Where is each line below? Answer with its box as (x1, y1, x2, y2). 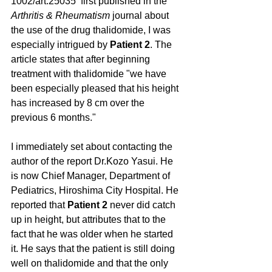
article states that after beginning (11, 53, 152, 64)
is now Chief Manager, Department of (11, 170, 172, 181)
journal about (110, 10, 171, 21)
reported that (11, 199, 67, 210)
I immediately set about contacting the (11, 141, 175, 152)
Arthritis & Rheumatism (11, 10, 110, 21)
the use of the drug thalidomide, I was (11, 24, 173, 35)
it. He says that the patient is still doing (11, 243, 177, 254)
